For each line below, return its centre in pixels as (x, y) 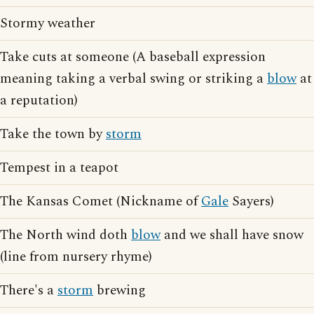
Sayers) (251, 202)
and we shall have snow (232, 235)
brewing (120, 291)
